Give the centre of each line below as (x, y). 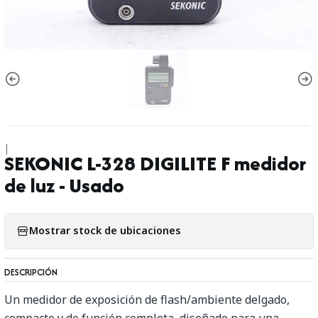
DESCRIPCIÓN (31, 272)
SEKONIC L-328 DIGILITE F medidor (155, 163)
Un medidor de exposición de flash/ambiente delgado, (147, 299)
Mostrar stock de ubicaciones (105, 230)
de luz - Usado (64, 185)
